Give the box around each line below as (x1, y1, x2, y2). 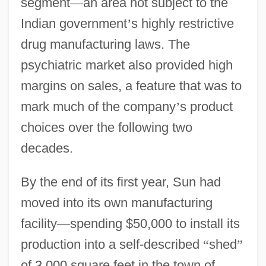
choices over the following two (20, 119, 192, 135)
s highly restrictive (131, 15, 234, 31)
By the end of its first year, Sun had (20, 174, 221, 189)
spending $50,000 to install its (69, 216, 240, 231)
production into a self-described (20, 236, 203, 252)
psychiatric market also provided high (20, 57, 233, 72)
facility (20, 216, 57, 231)
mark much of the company (20, 99, 176, 114)
